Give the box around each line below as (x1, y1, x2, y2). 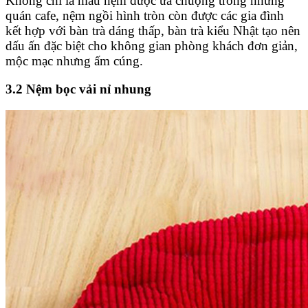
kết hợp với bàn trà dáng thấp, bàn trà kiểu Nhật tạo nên (5, 23, 300, 38)
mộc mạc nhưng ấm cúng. (5, 54, 143, 69)
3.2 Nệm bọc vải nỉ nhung (5, 81, 151, 96)
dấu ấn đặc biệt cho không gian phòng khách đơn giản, (5, 38, 298, 54)
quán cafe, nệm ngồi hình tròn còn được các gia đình (5, 8, 284, 23)
